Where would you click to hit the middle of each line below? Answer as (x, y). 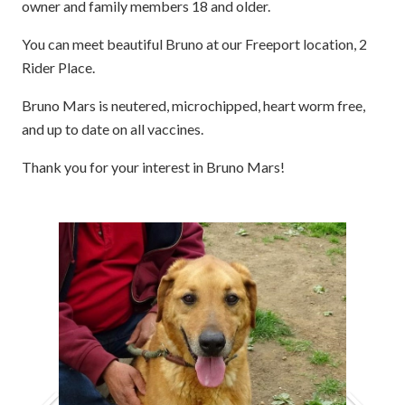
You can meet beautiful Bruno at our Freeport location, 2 (194, 44)
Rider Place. (58, 67)
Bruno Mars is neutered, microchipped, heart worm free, (193, 105)
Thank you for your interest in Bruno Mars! (153, 167)
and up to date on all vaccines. (113, 129)
